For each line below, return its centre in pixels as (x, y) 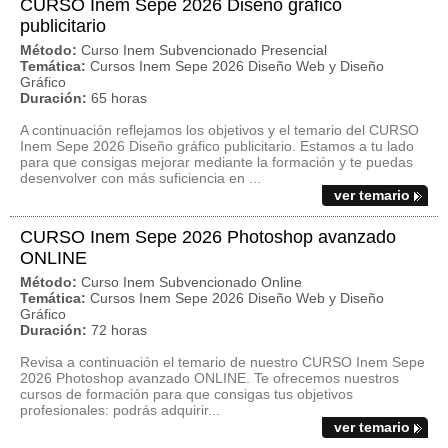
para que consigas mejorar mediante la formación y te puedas (216, 162)
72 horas (119, 330)
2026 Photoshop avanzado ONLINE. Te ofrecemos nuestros (209, 378)
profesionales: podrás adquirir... (120, 410)
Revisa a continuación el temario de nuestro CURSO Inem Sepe (222, 362)
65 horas (119, 98)
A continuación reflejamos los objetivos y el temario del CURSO (219, 130)
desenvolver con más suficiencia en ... (140, 178)
